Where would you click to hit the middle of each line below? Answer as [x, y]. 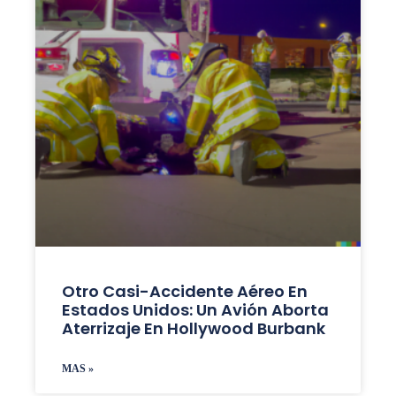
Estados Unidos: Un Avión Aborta [195, 309]
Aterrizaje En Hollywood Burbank [193, 328]
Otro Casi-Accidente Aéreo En [184, 291]
